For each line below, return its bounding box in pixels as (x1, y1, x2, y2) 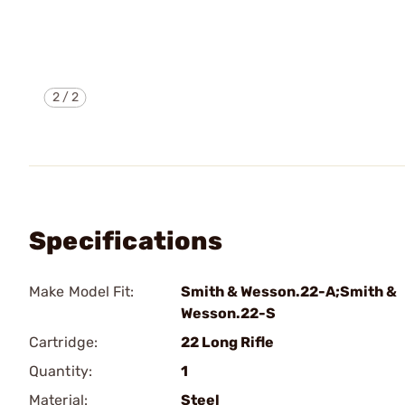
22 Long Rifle (181, 334, 274, 351)
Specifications (29, 226, 222, 256)
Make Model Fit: (29, 283, 135, 300)
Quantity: (29, 363, 92, 380)
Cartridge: (29, 334, 98, 351)
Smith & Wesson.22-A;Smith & (181, 283, 397, 300)
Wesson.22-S (181, 305, 276, 322)
